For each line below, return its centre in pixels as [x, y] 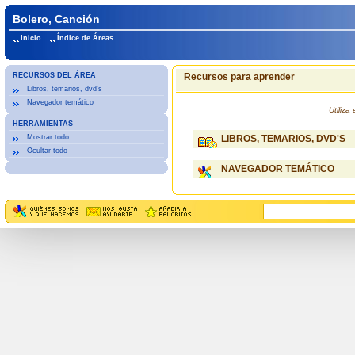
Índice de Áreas [85, 38]
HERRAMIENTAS [42, 124]
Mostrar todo [48, 137]
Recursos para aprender [239, 77]
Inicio [31, 38]
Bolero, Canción [56, 19]
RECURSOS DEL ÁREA [54, 75]
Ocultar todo [47, 151]
